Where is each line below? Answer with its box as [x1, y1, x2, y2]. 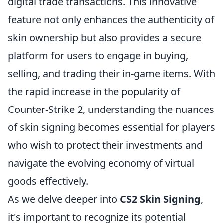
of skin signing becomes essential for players [8, 120, 215, 134]
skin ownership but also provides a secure [8, 30, 201, 44]
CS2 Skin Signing [120, 192, 201, 206]
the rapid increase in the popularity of [8, 84, 180, 98]
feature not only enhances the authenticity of [8, 12, 214, 26]
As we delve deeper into [8, 192, 120, 206]
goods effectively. [8, 174, 88, 188]
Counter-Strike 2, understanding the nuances [8, 102, 214, 116]
